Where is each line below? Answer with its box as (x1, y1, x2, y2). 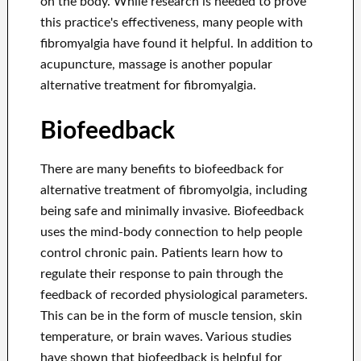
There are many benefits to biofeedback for (39, 163, 284, 176)
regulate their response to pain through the (39, 268, 283, 281)
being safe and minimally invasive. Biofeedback (39, 205, 304, 218)
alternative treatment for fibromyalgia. (39, 79, 256, 93)
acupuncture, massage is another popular (39, 58, 272, 72)
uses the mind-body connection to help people (39, 226, 302, 239)
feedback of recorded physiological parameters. (39, 288, 308, 302)
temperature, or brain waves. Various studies (39, 330, 292, 344)
